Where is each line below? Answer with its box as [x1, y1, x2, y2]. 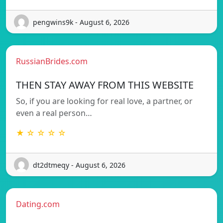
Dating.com [16, 199, 60, 210]
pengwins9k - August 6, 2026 [33, 17, 129, 27]
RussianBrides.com [16, 56, 88, 67]
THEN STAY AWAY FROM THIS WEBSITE [16, 78, 194, 92]
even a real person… [16, 108, 92, 119]
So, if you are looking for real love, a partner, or [16, 96, 193, 107]
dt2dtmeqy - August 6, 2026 [33, 160, 125, 170]
